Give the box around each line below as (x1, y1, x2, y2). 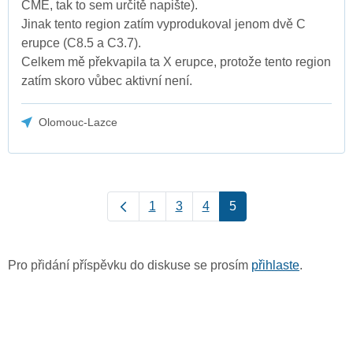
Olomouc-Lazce (39, 115, 118, 128)
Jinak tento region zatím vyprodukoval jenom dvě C (21, 17, 306, 31)
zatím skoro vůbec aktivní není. (21, 73, 192, 87)
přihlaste (251, 258, 299, 272)
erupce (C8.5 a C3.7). (21, 35, 141, 50)
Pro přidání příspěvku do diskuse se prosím (8, 258, 251, 272)
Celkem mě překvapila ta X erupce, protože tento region (21, 54, 331, 69)
